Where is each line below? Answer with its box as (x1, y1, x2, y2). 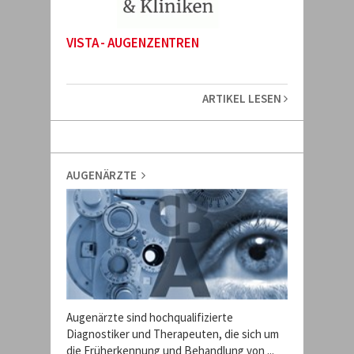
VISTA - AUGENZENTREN (66, 34, 199, 51)
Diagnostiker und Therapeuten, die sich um (66, 326, 279, 341)
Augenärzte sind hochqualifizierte (66, 310, 233, 325)
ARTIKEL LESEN (202, 91, 284, 106)
